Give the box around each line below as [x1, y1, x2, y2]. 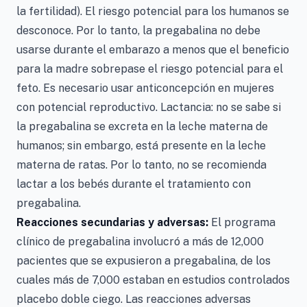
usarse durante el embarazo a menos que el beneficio [16, 43, 289, 56]
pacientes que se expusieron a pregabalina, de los [16, 254, 271, 267]
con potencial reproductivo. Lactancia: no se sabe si [16, 101, 281, 114]
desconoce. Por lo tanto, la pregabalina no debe [16, 24, 260, 37]
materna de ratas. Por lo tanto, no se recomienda [16, 158, 267, 171]
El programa [211, 216, 275, 229]
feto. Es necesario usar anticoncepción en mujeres [16, 82, 274, 95]
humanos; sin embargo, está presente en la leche [16, 139, 266, 152]
